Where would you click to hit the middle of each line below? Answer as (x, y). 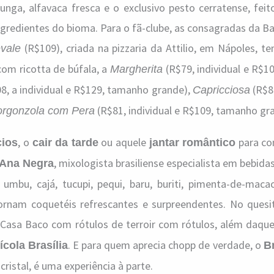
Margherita (136, 69)
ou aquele (124, 142)
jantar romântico (192, 143)
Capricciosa (221, 90)
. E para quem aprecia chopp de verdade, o (165, 245)
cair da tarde (65, 143)
